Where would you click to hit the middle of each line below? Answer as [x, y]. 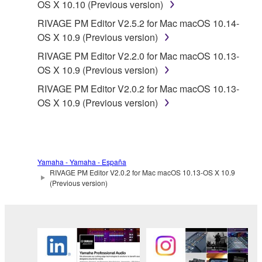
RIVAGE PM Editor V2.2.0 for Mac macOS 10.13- [138, 56]
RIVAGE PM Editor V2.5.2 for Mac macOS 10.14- [138, 23]
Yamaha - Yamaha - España [82, 161]
